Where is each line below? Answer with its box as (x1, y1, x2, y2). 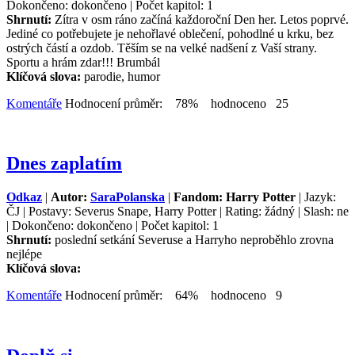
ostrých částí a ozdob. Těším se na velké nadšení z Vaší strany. (6, 40, 317, 55)
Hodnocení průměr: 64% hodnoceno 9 (62, 288, 282, 303)
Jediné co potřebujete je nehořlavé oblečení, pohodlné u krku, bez (6, 26, 334, 40)
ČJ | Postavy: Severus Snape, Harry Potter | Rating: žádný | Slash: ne (6, 204, 349, 219)
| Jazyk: (296, 190, 336, 204)
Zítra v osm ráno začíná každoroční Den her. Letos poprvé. (55, 12, 349, 26)
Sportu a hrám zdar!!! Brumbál (6, 55, 160, 69)
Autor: (51, 190, 90, 204)
